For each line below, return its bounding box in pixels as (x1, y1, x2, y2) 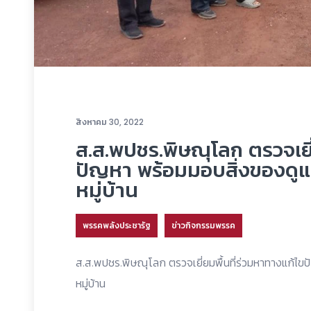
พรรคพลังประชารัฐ (83, 219, 151, 232)
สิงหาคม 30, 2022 (76, 116, 144, 128)
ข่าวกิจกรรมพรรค (171, 219, 235, 232)
